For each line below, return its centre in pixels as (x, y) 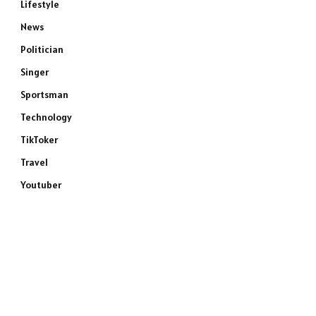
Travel (34, 162)
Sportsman (44, 95)
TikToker (39, 140)
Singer (35, 72)
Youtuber (41, 185)
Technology (46, 117)
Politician (42, 49)
